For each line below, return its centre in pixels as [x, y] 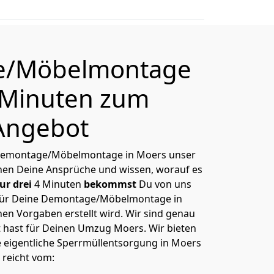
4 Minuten [58, 184]
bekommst [110, 184]
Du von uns [164, 184]
